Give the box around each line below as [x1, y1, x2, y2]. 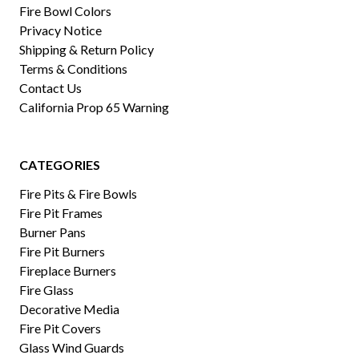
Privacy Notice [19, 22, 102, 38]
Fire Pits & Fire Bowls [19, 186, 137, 201]
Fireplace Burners [19, 263, 116, 278]
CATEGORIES [19, 157, 101, 172]
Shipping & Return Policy [19, 42, 154, 57]
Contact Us [19, 80, 82, 95]
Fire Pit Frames [19, 205, 103, 220]
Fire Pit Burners [19, 244, 105, 259]
